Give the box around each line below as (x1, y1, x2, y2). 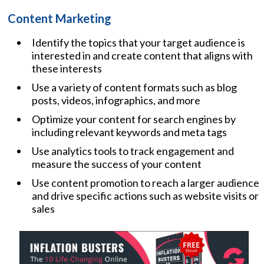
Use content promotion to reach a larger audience (32, 176, 259, 189)
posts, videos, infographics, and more (32, 93, 200, 107)
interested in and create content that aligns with (32, 48, 253, 62)
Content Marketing (8, 11, 111, 25)
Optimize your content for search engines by (32, 112, 236, 126)
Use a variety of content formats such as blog (32, 80, 237, 94)
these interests (32, 61, 102, 75)
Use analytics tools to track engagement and (32, 144, 234, 157)
